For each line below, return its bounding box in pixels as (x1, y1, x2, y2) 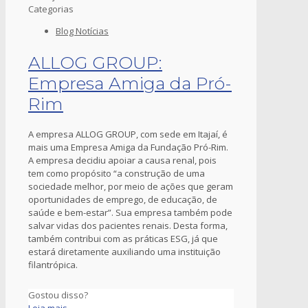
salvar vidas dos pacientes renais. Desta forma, (28, 219, 228, 232)
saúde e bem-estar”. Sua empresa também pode (28, 206, 232, 219)
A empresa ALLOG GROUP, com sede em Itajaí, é (28, 128, 228, 141)
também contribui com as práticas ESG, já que (28, 232, 218, 245)
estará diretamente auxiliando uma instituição (28, 245, 221, 258)
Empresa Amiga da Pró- (28, 72, 232, 93)
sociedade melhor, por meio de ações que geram (28, 180, 233, 193)
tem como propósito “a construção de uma (28, 167, 205, 180)
